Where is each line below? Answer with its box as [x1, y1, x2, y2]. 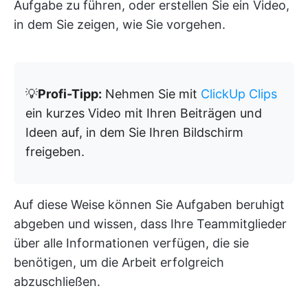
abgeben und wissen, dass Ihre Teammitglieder [14, 217, 287, 232]
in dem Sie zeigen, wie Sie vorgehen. [14, 17, 225, 32]
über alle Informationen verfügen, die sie [14, 236, 249, 251]
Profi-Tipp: [38, 87, 102, 102]
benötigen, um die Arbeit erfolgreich [14, 255, 224, 270]
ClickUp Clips [201, 87, 277, 102]
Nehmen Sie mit [102, 87, 201, 102]
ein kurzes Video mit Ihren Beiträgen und [25, 106, 262, 121]
